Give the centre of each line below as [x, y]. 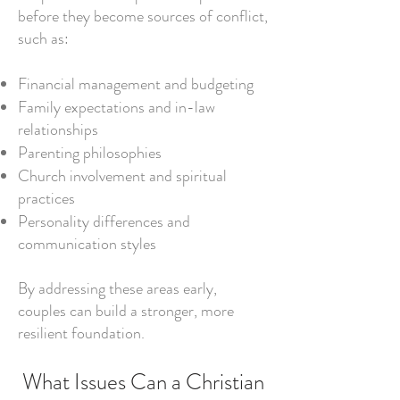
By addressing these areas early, [117, 288]
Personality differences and [104, 221]
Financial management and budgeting [136, 84]
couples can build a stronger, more [126, 311]
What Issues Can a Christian [143, 382]
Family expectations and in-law [117, 107]
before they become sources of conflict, [143, 16]
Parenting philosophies [90, 153]
